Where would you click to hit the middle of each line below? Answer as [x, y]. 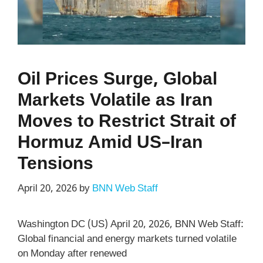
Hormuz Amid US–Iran [110, 143]
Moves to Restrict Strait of [127, 122]
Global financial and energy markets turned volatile [127, 240]
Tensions [55, 164]
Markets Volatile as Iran [115, 101]
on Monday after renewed [72, 254]
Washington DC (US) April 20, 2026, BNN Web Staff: [131, 225]
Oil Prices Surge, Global [117, 80]
